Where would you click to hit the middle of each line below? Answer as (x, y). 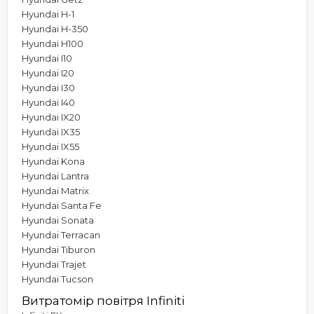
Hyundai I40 (48, 102)
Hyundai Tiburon (59, 249)
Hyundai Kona (53, 161)
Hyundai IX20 (51, 117)
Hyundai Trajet (54, 264)
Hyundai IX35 (51, 131)
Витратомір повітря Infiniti (103, 300)
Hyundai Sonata (58, 220)
